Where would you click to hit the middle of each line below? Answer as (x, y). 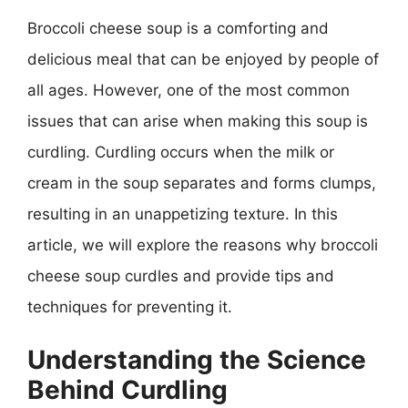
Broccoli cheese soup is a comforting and (178, 28)
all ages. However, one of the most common (189, 90)
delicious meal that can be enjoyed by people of (203, 59)
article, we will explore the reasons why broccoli (203, 245)
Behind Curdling (127, 390)
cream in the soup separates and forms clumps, (202, 183)
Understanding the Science (197, 360)
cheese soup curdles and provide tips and (181, 275)
